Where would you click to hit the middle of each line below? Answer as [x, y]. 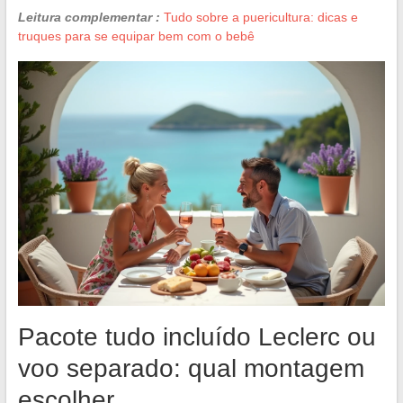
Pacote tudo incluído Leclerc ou [197, 337]
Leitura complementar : [89, 17]
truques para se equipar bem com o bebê [136, 36]
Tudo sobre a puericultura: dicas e [260, 17]
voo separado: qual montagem [191, 369]
